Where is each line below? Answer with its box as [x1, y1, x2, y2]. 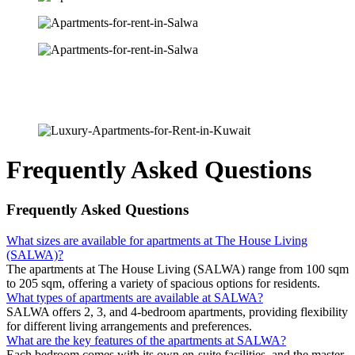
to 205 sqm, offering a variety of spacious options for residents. [6, 276, 320, 290]
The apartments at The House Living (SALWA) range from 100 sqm [6, 261, 349, 276]
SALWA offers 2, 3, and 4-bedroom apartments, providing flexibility [6, 304, 348, 319]
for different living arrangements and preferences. [6, 319, 252, 333]
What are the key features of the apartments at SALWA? [6, 333, 286, 347]
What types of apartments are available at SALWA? [6, 290, 263, 304]
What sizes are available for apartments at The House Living [6, 233, 307, 247]
